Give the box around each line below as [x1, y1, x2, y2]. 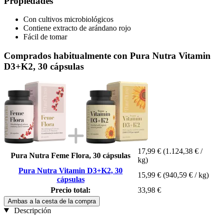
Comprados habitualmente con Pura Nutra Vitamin [4, 50, 211, 61]
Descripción [12, 206, 51, 215]
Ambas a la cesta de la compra [8, 197, 96, 205]
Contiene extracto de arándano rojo [23, 24, 131, 33]
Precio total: [51, 185, 91, 194]
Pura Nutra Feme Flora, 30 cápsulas [11, 151, 130, 160]
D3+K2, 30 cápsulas [4, 61, 84, 72]
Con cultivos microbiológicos [23, 15, 113, 24]
